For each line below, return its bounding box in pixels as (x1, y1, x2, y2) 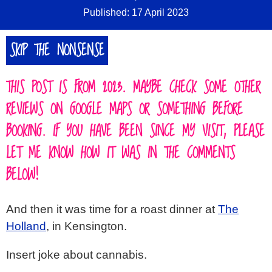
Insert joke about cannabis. (6, 248, 147, 262)
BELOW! (6, 163, 39, 188)
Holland (6, 220, 46, 233)
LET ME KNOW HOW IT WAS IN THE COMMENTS (6, 141, 235, 166)
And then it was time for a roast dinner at (6, 203, 218, 216)
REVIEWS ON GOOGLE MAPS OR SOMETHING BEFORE (6, 97, 243, 122)
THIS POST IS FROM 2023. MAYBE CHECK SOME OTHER (6, 75, 260, 100)
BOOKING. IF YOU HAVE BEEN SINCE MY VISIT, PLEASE (6, 119, 265, 144)
